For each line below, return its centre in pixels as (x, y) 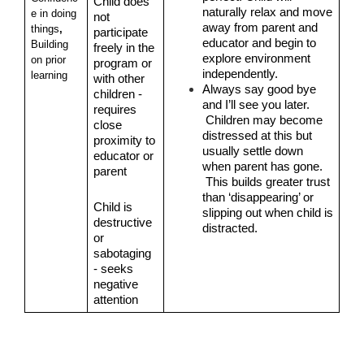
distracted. (230, 228)
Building (49, 44)
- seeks (113, 269)
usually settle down (252, 151)
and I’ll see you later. (256, 105)
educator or (123, 156)
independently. (240, 74)
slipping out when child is (267, 213)
